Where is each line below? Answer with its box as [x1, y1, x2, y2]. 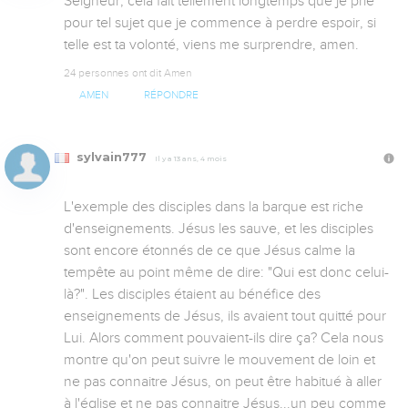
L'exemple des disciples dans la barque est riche [64, 199, 363, 216]
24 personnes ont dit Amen [64, 66, 191, 79]
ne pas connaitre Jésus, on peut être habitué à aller [64, 373, 382, 391]
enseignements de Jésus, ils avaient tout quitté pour [64, 308, 386, 325]
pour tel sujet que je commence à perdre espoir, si [64, 14, 376, 31]
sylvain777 [73, 150, 150, 165]
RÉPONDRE [143, 89, 199, 102]
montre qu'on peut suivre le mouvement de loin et [64, 352, 375, 369]
